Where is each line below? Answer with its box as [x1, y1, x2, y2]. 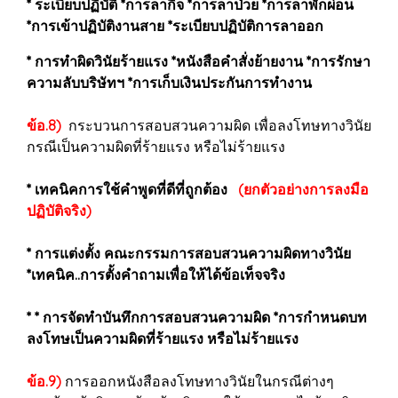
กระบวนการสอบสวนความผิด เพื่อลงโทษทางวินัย [61, 116, 371, 134]
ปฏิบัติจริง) [27, 202, 92, 219]
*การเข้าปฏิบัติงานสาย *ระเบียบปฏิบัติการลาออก [27, 17, 323, 35]
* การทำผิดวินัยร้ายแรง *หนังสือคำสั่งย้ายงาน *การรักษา [27, 52, 370, 70]
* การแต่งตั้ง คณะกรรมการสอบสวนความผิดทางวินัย [27, 244, 351, 262]
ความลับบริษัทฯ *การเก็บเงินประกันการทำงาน [27, 74, 312, 92]
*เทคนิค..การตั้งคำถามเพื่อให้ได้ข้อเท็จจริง [27, 266, 285, 283]
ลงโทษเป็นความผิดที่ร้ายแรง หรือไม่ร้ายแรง [27, 330, 298, 347]
